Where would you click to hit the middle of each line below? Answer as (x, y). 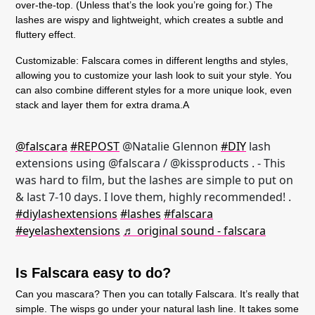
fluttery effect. (46, 34)
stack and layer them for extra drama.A (102, 105)
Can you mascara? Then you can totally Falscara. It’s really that (157, 294)
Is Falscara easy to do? (93, 273)
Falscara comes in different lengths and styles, (184, 60)
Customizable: (47, 60)
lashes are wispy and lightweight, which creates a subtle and (149, 20)
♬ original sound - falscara (194, 231)
